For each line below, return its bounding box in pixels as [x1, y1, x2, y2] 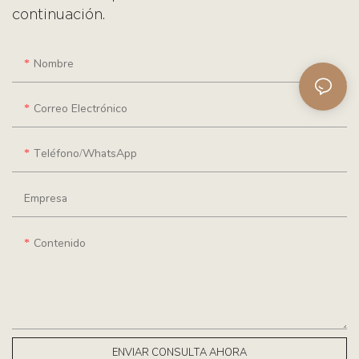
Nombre [34, 56, 74, 72]
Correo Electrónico [34, 101, 127, 117]
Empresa [24, 191, 67, 207]
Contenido [34, 236, 86, 252]
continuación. [12, 9, 105, 22]
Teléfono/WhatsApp [34, 146, 137, 162]
